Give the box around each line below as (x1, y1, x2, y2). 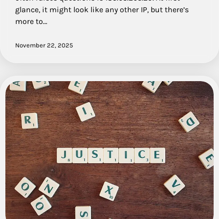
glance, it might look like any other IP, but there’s (15, 4, 189, 14)
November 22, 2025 (15, 41, 73, 49)
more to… (15, 16, 47, 26)
